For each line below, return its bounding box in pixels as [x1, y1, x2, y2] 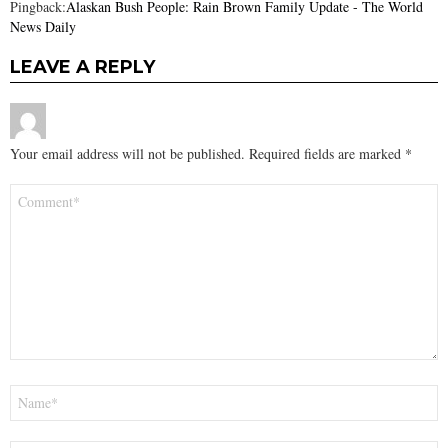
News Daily [10, 16, 76, 36]
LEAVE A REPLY [10, 55, 155, 78]
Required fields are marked [249, 143, 405, 163]
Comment [10, 183, 76, 199]
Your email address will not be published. [10, 143, 245, 163]
